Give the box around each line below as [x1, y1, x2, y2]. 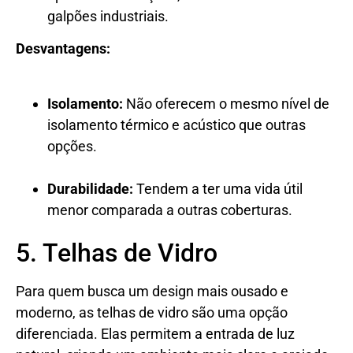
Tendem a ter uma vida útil [133, 180, 303, 197]
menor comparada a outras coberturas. [47, 201, 292, 218]
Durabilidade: [47, 180, 133, 197]
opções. [47, 137, 97, 154]
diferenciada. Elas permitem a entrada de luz [16, 325, 295, 342]
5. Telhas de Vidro [16, 237, 217, 268]
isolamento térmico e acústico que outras [47, 116, 306, 133]
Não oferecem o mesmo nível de [123, 95, 329, 112]
